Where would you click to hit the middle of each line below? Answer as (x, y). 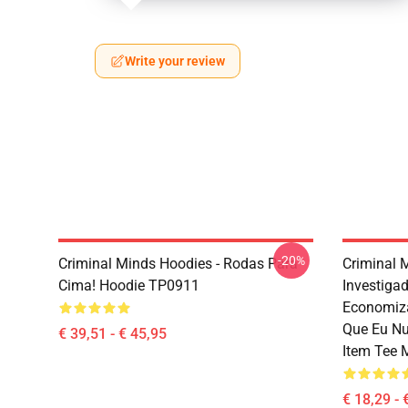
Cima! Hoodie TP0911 (129, 286)
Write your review (175, 61)
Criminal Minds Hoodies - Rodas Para (178, 264)
